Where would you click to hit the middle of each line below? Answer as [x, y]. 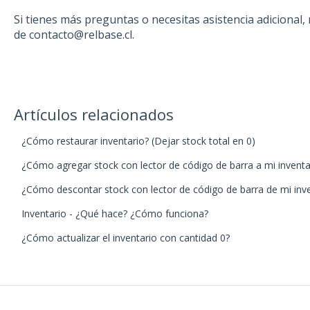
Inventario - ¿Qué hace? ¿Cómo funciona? [115, 214]
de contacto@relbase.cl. [74, 35]
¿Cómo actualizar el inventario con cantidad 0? [125, 238]
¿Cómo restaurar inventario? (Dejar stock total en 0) [138, 141]
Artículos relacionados [93, 115]
